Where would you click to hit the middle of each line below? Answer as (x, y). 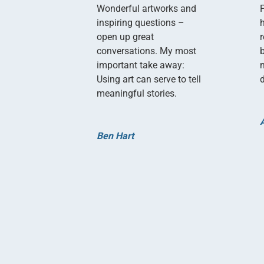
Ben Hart (115, 136)
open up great (126, 37)
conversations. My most (147, 51)
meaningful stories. (137, 93)
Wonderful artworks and (147, 8)
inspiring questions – (141, 22)
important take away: (141, 65)
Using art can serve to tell (149, 79)
